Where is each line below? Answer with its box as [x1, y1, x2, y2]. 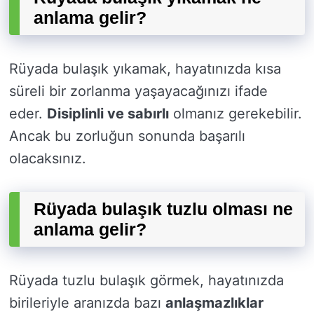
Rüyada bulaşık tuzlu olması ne [34, 199, 293, 219]
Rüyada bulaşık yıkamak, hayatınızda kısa [9, 60, 281, 78]
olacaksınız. [9, 150, 86, 168]
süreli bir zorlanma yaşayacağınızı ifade [9, 83, 268, 100]
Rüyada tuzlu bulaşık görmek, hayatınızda [9, 272, 284, 289]
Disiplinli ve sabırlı [47, 105, 169, 123]
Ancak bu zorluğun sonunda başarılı [9, 128, 245, 145]
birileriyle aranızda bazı [9, 294, 165, 312]
